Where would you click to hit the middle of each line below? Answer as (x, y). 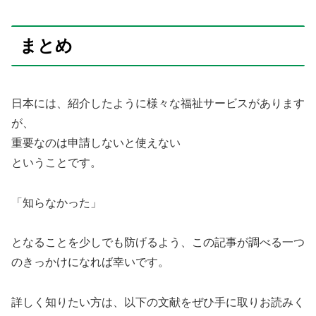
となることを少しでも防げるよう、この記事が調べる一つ (158, 243)
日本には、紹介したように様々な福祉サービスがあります (158, 103)
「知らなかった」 (56, 202)
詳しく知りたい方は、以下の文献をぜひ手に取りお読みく (158, 303)
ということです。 (56, 162)
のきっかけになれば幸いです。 (90, 262)
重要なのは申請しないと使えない (96, 142)
